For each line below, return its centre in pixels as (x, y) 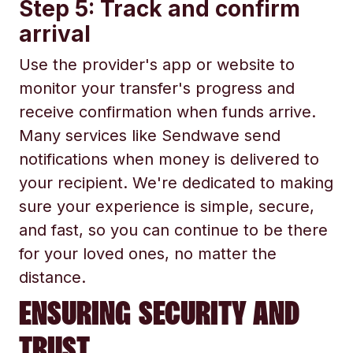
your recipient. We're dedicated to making (176, 183)
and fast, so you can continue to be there (173, 230)
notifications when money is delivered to (169, 159)
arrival (55, 34)
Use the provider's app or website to (157, 65)
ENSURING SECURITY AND (159, 313)
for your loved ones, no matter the (148, 254)
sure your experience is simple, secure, (167, 206)
